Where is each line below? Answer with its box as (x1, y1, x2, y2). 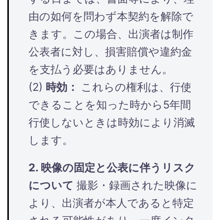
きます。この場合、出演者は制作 (28, 27, 193, 40)
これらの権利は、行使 (78, 80, 192, 93)
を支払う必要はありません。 (28, 62, 173, 76)
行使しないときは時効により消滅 (28, 115, 195, 129)
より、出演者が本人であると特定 (28, 196, 194, 209)
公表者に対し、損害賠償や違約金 (28, 45, 192, 58)
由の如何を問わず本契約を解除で (28, 9, 193, 23)
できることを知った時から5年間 (28, 98, 191, 111)
